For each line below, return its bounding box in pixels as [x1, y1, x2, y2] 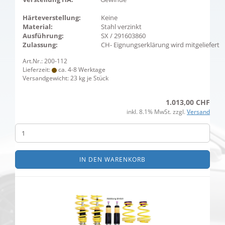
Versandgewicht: [23, 74, 70, 82]
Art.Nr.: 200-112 [23, 57, 67, 65]
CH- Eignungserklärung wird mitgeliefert [101, 40, 219, 49]
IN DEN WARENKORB [79, 155, 146, 164]
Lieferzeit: [23, 65, 52, 74]
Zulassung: [23, 40, 58, 49]
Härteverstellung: [23, 13, 81, 22]
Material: [23, 22, 53, 31]
